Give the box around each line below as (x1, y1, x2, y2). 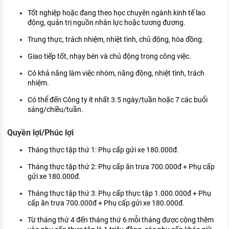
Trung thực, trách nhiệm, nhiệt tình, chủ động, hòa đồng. (28, 35, 204, 44)
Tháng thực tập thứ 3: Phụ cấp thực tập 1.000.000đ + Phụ (28, 189, 211, 197)
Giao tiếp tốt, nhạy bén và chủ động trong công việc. (28, 52, 191, 61)
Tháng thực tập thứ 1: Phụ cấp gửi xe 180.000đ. (28, 145, 179, 154)
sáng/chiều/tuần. (28, 105, 83, 114)
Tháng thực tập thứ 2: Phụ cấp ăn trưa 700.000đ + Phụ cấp (28, 162, 215, 171)
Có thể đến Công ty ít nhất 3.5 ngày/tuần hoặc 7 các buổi (28, 96, 208, 104)
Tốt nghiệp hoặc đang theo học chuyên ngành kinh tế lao (28, 9, 205, 17)
